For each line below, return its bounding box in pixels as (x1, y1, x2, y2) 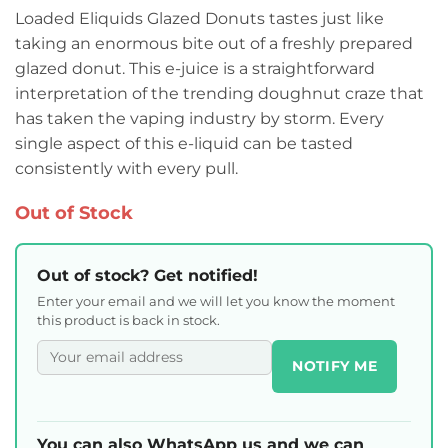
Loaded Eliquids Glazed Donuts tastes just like (15, 8, 384, 28)
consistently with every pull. (15, 158, 238, 178)
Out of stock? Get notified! (37, 265, 258, 285)
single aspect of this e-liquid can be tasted (15, 133, 353, 153)
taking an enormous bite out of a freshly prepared (15, 33, 413, 53)
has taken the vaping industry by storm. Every (15, 108, 384, 128)
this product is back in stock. (37, 311, 220, 328)
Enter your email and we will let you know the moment (37, 292, 395, 309)
